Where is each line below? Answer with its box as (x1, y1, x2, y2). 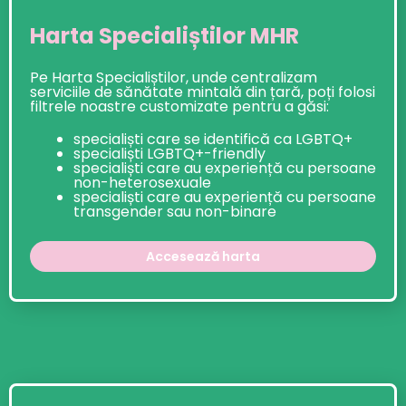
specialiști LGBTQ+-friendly (73, 143, 266, 165)
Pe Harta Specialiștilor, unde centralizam (30, 67, 317, 89)
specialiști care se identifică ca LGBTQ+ (73, 129, 353, 150)
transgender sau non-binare (73, 201, 276, 223)
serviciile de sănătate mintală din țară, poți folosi (30, 82, 375, 103)
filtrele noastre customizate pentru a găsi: (30, 96, 329, 118)
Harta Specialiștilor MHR (30, 21, 299, 52)
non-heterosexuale (73, 172, 211, 194)
